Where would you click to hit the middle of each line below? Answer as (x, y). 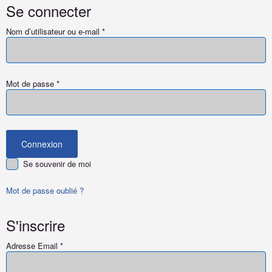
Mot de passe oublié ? (45, 190)
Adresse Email (33, 245)
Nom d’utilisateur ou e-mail (54, 31)
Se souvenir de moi (57, 164)
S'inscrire (36, 225)
